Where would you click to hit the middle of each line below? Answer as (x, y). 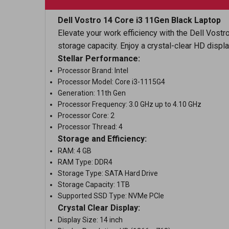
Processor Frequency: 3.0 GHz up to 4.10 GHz (130, 104)
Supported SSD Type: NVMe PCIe (111, 196)
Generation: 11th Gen (92, 93)
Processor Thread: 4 (90, 127)
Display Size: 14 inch (90, 220)
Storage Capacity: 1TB (94, 185)
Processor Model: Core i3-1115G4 (111, 82)
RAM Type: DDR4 (85, 162)
